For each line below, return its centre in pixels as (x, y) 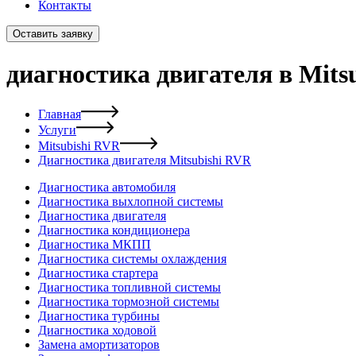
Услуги (57, 130)
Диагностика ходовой (97, 331)
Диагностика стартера (98, 273)
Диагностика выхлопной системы (131, 202)
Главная (60, 114)
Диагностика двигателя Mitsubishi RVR (145, 161)
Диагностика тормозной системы (129, 302)
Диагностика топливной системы (130, 288)
